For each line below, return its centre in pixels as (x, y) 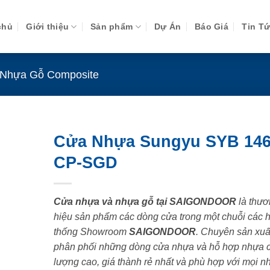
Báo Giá (212, 27)
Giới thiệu (48, 27)
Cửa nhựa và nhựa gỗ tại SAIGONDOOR (145, 202)
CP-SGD (85, 163)
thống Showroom (91, 232)
